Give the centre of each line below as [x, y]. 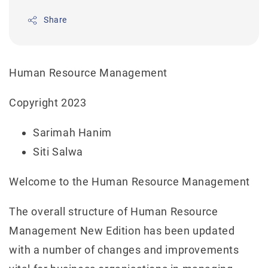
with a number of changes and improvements [124, 250]
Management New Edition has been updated [122, 231]
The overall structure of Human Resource [114, 212]
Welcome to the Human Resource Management [130, 182]
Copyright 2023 [48, 103]
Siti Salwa [58, 152]
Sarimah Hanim [72, 133]
